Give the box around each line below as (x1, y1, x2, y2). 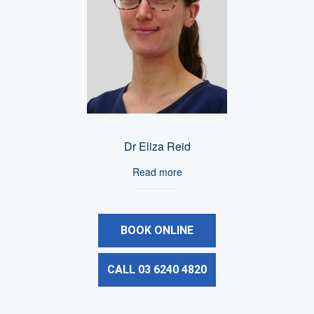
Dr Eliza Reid (123, 138, 191, 155)
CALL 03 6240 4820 (107, 263, 207, 277)
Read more (132, 165, 182, 179)
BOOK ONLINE (121, 224, 193, 238)
